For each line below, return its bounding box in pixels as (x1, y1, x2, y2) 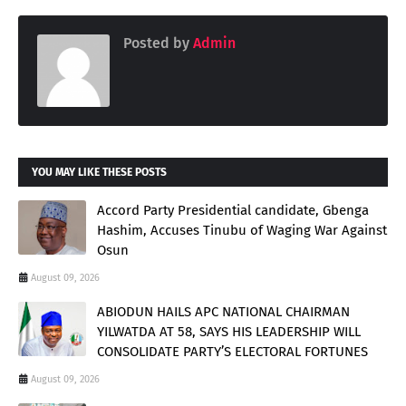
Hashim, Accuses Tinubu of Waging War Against (97, 221, 387, 238)
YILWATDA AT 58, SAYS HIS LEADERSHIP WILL (97, 323, 361, 340)
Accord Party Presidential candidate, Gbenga (97, 201, 369, 218)
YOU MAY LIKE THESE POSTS (32, 165, 167, 179)
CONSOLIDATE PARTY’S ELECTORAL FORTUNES (97, 343, 368, 360)
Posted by (123, 34, 189, 52)
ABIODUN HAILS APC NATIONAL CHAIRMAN (97, 303, 350, 320)
